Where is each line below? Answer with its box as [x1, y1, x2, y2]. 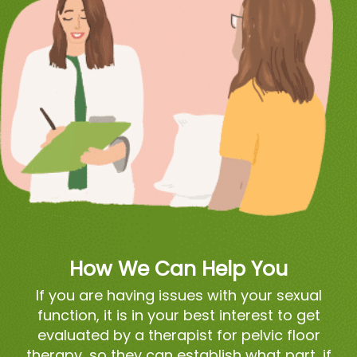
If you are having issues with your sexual [35, 284, 322, 305]
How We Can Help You [69, 254, 288, 283]
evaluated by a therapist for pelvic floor [37, 324, 320, 345]
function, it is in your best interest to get [37, 304, 320, 325]
